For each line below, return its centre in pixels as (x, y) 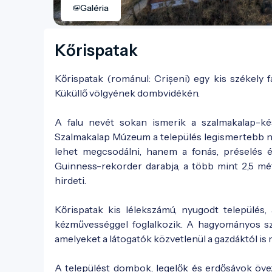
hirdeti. (70, 180)
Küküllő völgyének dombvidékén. (127, 93)
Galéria (94, 8)
